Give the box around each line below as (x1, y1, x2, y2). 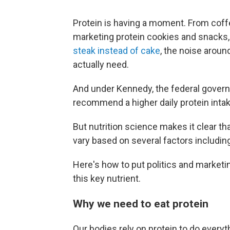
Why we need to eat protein (73, 197, 208, 210)
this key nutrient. (73, 173, 141, 184)
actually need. (73, 59, 129, 70)
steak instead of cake (73, 45, 160, 56)
